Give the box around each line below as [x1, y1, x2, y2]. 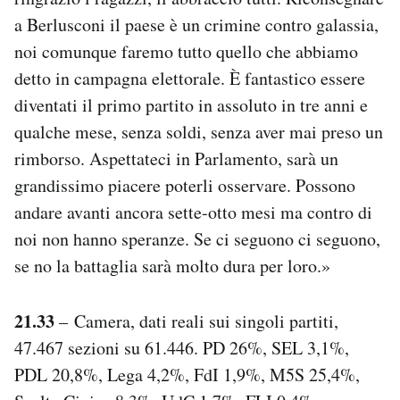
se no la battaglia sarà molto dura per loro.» [14, 253, 330, 278]
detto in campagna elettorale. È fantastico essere [14, 65, 365, 90]
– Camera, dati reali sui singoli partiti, [54, 308, 338, 333]
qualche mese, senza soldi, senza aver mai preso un [14, 119, 383, 144]
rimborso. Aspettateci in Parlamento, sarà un [14, 146, 338, 171]
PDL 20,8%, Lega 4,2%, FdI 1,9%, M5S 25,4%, [14, 362, 360, 387]
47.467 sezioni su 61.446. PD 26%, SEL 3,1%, [14, 335, 349, 360]
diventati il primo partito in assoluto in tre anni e [14, 92, 368, 117]
